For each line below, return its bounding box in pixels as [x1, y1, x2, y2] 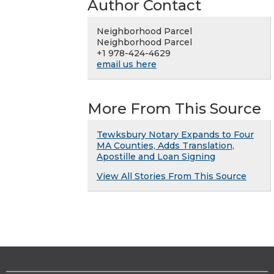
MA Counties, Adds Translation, [97, 140, 234, 152]
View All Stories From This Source [97, 171, 246, 182]
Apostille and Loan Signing [97, 151, 215, 163]
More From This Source [87, 100, 261, 118]
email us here [97, 59, 157, 70]
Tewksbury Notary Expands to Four [97, 129, 254, 141]
